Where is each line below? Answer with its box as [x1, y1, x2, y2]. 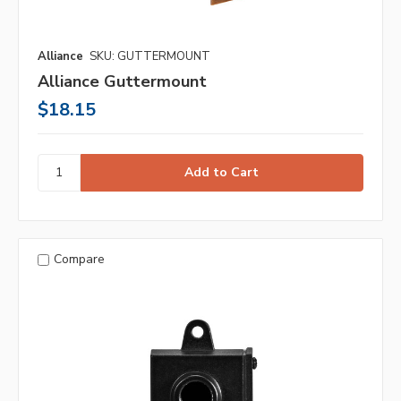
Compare [53, 251, 105, 269]
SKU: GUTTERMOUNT [90, 47, 210, 64]
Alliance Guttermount [38, 70, 207, 92]
